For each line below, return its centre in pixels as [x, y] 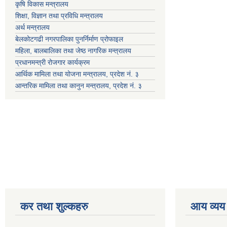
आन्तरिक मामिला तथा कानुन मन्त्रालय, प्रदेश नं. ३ [81, 85]
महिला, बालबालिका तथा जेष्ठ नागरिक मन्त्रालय [75, 50]
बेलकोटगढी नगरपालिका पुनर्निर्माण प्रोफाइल [70, 39]
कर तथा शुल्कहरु [54, 206]
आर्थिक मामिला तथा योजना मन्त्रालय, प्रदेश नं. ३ [77, 74]
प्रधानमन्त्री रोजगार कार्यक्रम [54, 62]
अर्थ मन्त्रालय [33, 27]
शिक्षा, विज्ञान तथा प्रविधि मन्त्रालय [60, 15]
